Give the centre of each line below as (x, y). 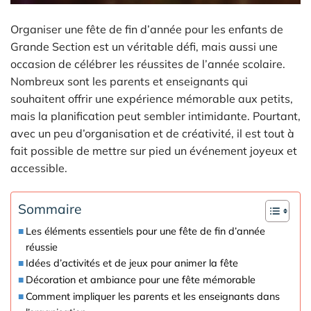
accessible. (39, 168)
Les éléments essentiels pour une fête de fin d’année (145, 231)
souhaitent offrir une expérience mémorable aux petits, (152, 99)
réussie (41, 247)
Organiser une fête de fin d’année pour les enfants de (147, 30)
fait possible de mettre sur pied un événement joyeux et (154, 151)
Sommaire (50, 209)
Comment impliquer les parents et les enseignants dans (152, 296)
